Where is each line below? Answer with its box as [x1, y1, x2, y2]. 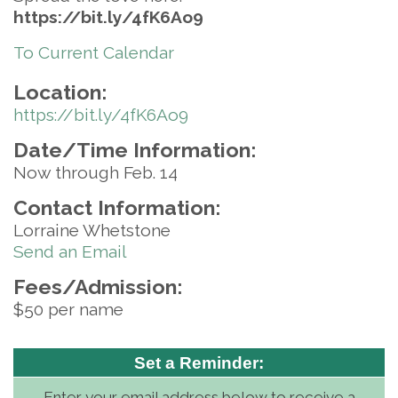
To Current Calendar [13, 43, 174, 62]
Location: [13, 80, 107, 104]
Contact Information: [13, 195, 220, 219]
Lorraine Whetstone [13, 220, 171, 240]
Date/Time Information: [13, 138, 256, 162]
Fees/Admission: [13, 275, 182, 298]
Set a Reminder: [134, 354, 264, 372]
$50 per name [13, 299, 123, 319]
